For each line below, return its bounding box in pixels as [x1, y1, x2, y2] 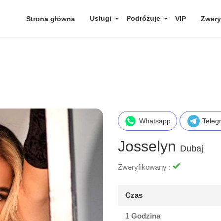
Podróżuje [126, 14, 160, 22]
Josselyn [118, 138, 180, 154]
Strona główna [26, 14, 75, 23]
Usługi [90, 14, 111, 22]
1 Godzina [125, 212, 160, 220]
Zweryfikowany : [118, 163, 173, 171]
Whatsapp [139, 116, 171, 125]
